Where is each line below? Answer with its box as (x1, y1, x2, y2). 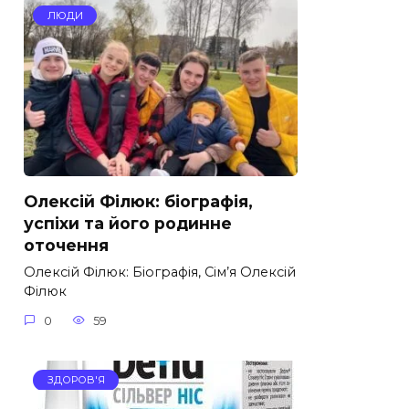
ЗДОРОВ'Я (47, 372, 105, 386)
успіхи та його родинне (24, 214, 232, 234)
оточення (24, 236, 109, 256)
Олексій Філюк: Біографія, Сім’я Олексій (24, 264, 296, 281)
